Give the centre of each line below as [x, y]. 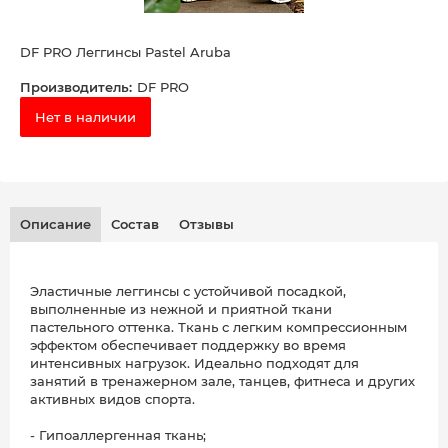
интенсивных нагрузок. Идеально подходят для [194, 363]
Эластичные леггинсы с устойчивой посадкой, [188, 291]
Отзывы [206, 224]
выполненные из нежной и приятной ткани [181, 309]
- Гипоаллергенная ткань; [118, 435]
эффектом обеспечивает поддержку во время [188, 345]
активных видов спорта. [112, 399]
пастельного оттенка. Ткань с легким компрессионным [218, 327]
